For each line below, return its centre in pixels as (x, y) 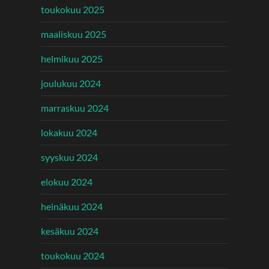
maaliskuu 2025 (74, 34)
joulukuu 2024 (71, 83)
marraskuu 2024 (75, 108)
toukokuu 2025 (73, 10)
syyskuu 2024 (69, 157)
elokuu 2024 (67, 182)
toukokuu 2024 (73, 256)
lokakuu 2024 (69, 133)
